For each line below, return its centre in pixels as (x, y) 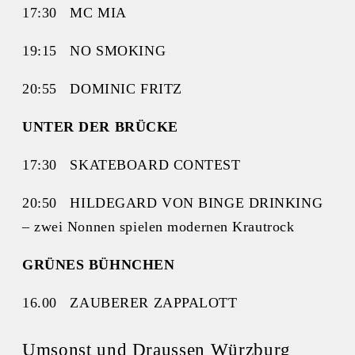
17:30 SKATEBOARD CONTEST (132, 165)
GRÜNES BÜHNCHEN (99, 265)
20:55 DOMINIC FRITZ (102, 89)
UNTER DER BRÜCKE (100, 127)
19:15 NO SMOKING (94, 51)
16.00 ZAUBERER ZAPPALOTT (130, 303)
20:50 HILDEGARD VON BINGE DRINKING (173, 203)
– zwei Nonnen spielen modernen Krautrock (158, 227)
